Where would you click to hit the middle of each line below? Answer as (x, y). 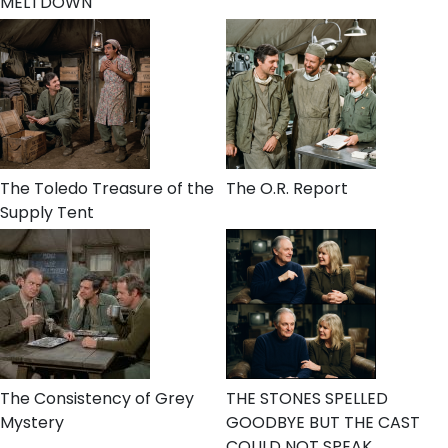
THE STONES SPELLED (307, 399)
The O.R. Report (287, 189)
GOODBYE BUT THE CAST (323, 423)
